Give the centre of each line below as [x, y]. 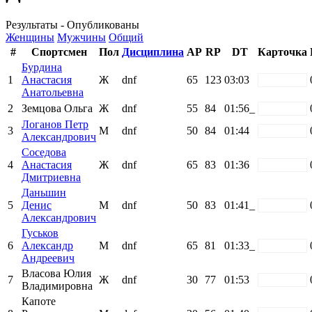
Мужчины [81, 37]
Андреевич [48, 258]
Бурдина [42, 67]
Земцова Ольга [57, 108]
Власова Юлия [56, 273]
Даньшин [44, 192]
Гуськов [40, 233]
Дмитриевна [51, 177]
